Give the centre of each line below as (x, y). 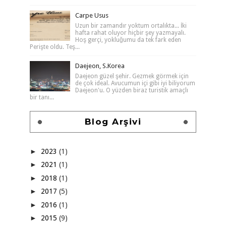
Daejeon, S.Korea (100, 66)
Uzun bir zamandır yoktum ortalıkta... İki (131, 26)
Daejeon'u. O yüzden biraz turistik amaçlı (131, 90)
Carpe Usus (92, 15)
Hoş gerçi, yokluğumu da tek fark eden (128, 40)
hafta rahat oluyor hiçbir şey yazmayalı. (130, 33)
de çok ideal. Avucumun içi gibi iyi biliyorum (135, 83)
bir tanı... (42, 97)
